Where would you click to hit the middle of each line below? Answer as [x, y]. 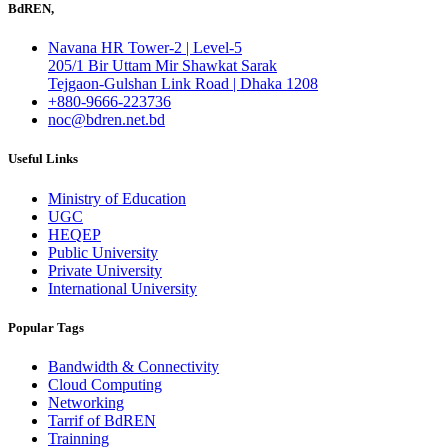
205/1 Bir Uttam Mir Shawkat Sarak [162, 66]
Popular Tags [46, 327]
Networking [86, 402]
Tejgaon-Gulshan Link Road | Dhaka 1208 [183, 84]
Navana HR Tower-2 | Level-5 [145, 48]
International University [122, 288]
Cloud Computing [105, 384]
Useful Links [43, 159]
